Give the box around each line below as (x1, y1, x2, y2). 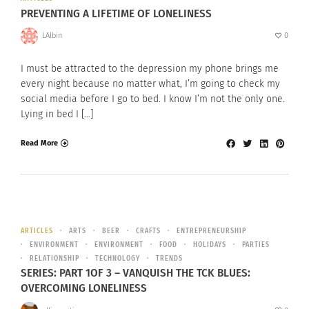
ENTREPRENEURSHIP (177, 226, 246, 235)
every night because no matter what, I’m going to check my (21, 77, 280, 90)
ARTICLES (21, 226, 53, 235)
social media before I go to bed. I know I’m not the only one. (21, 92, 285, 105)
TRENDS (156, 254, 183, 263)
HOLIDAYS (193, 240, 226, 249)
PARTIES (242, 240, 270, 249)
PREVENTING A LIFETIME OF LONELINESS (21, 6, 212, 21)
